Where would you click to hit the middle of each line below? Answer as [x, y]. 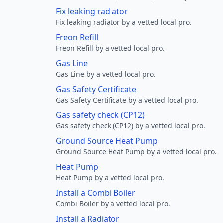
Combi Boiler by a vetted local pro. [113, 203]
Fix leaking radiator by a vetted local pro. [124, 22]
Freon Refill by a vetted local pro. [110, 48]
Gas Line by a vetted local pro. [106, 74]
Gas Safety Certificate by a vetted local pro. [127, 100]
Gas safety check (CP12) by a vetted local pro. [130, 126]
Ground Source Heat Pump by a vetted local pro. [136, 152]
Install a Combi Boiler [96, 193]
